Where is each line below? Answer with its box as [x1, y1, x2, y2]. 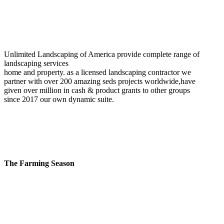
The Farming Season [4, 158, 74, 167]
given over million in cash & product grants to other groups [4, 86, 190, 95]
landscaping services [4, 59, 68, 68]
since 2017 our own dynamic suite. [4, 95, 114, 104]
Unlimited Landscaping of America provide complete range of [4, 50, 199, 59]
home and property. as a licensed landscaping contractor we [4, 68, 191, 77]
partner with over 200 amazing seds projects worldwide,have [4, 77, 195, 86]
